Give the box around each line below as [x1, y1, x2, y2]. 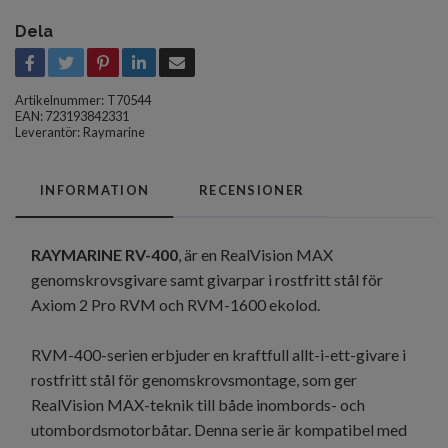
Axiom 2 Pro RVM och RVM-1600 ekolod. [31, 295, 320, 315]
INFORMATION [40, 182, 150, 199]
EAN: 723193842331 [15, 108, 129, 125]
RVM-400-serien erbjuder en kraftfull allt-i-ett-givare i [31, 345, 406, 365]
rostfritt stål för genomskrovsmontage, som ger [31, 370, 357, 390]
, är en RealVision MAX [178, 245, 333, 265]
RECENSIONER [199, 182, 305, 199]
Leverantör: [15, 124, 80, 141]
